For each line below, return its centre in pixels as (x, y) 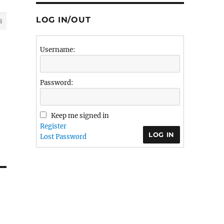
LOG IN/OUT (63, 20)
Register (53, 126)
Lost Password (63, 137)
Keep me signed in (80, 116)
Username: (57, 50)
